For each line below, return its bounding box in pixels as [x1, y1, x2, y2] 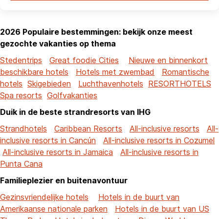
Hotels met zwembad [76, 66, 154, 77]
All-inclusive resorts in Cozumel [103, 135, 215, 145]
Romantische [162, 66, 209, 77]
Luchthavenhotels [78, 78, 143, 88]
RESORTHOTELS [148, 78, 211, 88]
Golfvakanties [47, 90, 97, 100]
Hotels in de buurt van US [115, 203, 209, 214]
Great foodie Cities [49, 55, 119, 65]
